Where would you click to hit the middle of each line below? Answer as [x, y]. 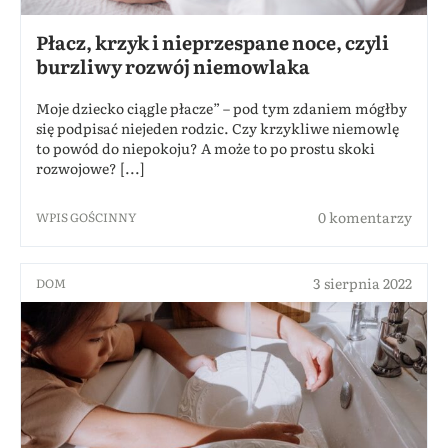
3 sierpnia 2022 [362, 282]
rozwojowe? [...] [90, 167]
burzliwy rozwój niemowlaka [173, 65]
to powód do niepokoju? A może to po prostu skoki [205, 147]
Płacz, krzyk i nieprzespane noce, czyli [212, 41]
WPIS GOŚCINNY [86, 216]
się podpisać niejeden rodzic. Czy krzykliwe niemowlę [217, 127]
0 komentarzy [365, 216]
